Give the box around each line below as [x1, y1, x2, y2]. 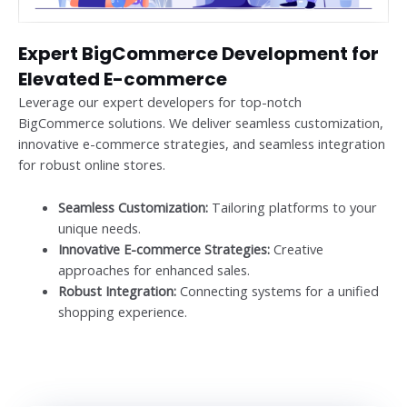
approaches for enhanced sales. [57, 260, 250, 279]
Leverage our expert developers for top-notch [18, 93, 302, 112]
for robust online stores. [18, 155, 165, 174]
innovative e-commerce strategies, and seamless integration [18, 134, 385, 154]
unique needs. [57, 218, 141, 237]
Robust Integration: [57, 281, 176, 300]
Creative [269, 239, 323, 258]
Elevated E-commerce [18, 66, 227, 93]
